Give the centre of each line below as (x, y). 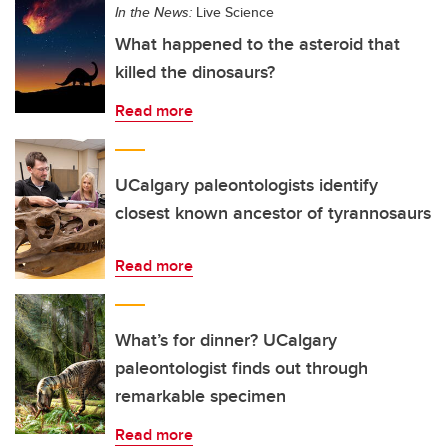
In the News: (153, 12)
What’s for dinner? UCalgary (226, 340)
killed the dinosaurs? (195, 72)
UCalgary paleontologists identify (246, 185)
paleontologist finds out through (241, 368)
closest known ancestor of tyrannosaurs (273, 213)
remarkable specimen (200, 396)
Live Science (233, 12)
